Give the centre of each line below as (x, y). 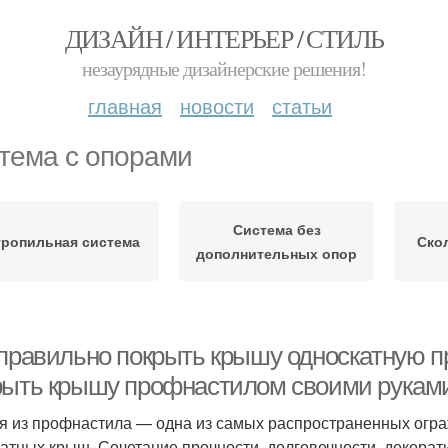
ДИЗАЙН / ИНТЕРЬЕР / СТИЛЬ (224, 38)
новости (217, 105)
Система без (276, 229)
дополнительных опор (276, 253)
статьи (302, 105)
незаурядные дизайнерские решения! (224, 68)
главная (125, 105)
